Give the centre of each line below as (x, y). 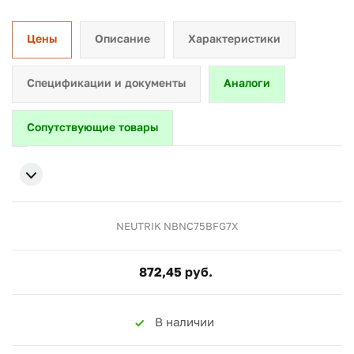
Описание (122, 38)
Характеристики (234, 38)
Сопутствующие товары (92, 127)
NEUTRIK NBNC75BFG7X (177, 226)
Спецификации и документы (106, 83)
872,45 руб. (175, 272)
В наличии (185, 321)
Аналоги (247, 83)
